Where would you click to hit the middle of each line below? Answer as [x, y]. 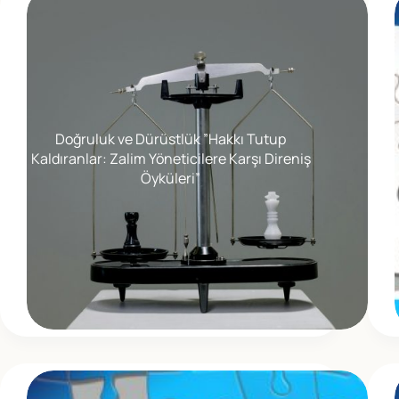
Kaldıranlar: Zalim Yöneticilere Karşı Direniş [171, 159]
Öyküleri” [171, 178]
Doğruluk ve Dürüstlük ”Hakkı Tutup [171, 139]
